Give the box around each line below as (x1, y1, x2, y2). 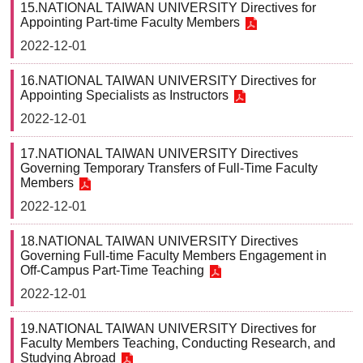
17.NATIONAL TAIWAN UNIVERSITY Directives (20, 147, 298, 160)
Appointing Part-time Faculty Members (20, 15, 240, 29)
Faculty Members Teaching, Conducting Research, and (20, 336, 335, 350)
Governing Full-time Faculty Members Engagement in (20, 249, 327, 263)
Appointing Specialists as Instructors (20, 88, 228, 102)
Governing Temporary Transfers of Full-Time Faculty (20, 161, 318, 175)
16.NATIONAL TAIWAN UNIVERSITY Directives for (20, 74, 316, 88)
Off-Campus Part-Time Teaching (20, 263, 204, 277)
